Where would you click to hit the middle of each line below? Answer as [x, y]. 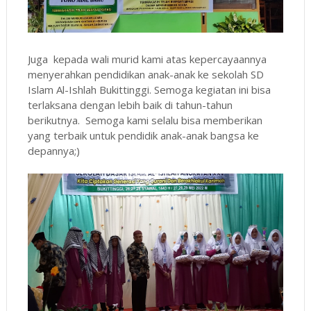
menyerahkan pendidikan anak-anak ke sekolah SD [145, 74]
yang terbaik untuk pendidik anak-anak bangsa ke [143, 135]
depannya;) [53, 150]
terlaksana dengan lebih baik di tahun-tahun [130, 104]
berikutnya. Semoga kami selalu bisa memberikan [145, 120]
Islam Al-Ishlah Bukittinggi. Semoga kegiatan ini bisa [149, 89]
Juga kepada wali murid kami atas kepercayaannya [147, 59]
